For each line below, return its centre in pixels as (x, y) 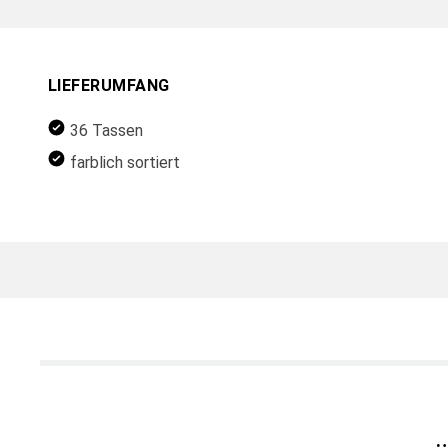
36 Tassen (107, 131)
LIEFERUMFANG (109, 85)
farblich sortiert (125, 162)
